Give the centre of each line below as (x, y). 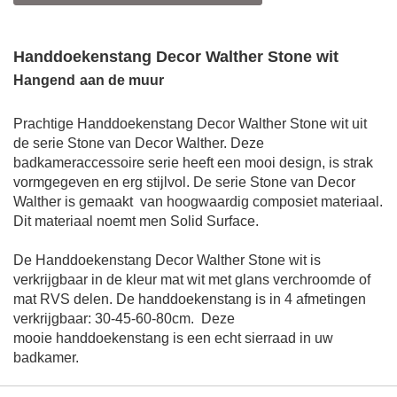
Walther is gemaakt (75, 202)
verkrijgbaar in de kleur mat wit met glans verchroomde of (192, 280)
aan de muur (122, 81)
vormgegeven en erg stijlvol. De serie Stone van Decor (184, 183)
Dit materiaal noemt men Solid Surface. (136, 222)
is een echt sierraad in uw (251, 339)
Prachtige (45, 124)
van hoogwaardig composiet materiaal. (260, 202)
